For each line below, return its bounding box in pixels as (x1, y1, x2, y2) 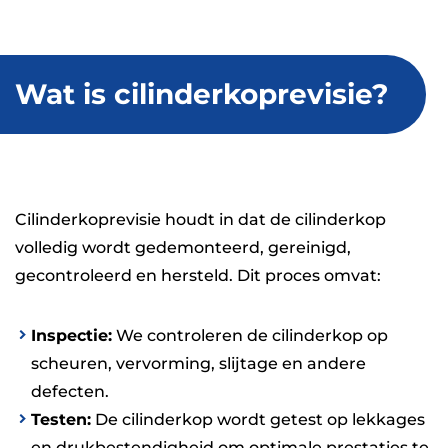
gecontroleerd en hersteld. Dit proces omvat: (15, 265, 381, 285)
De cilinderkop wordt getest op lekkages (91, 409, 425, 429)
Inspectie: (31, 325, 112, 345)
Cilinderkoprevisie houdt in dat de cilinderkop (15, 209, 386, 229)
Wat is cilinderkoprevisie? (15, 76, 388, 111)
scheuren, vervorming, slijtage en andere (31, 353, 366, 373)
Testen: (31, 409, 91, 429)
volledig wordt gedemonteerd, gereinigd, (15, 237, 351, 257)
